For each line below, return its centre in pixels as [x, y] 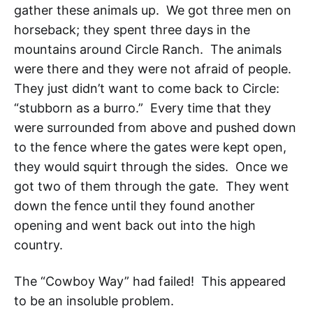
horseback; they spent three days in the [132, 30]
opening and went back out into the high [135, 226]
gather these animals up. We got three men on [153, 10]
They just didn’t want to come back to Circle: [147, 89]
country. [40, 245]
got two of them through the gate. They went [152, 187]
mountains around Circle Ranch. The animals [148, 50]
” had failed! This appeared [205, 282]
